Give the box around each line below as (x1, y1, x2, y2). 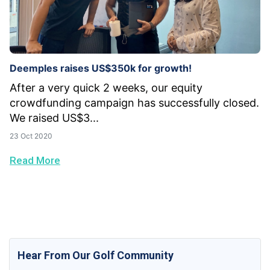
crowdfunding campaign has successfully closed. (10, 96, 259, 110)
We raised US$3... (10, 111, 99, 125)
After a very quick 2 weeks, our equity (10, 81, 202, 95)
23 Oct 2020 (10, 131, 52, 141)
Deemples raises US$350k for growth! (10, 62, 192, 75)
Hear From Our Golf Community (17, 249, 174, 262)
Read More (10, 154, 60, 167)
